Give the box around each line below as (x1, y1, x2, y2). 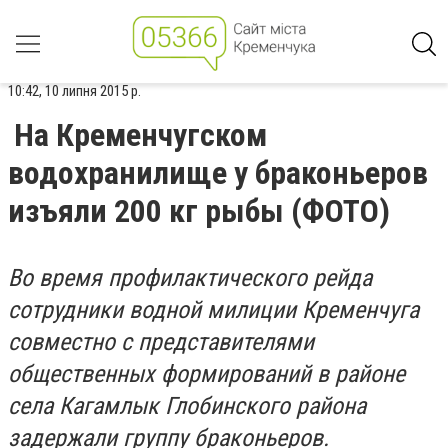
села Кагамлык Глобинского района (8, 392, 366, 420)
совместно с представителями (8, 328, 314, 356)
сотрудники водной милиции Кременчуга (8, 296, 419, 324)
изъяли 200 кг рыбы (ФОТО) (8, 192, 390, 230)
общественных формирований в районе (8, 360, 405, 388)
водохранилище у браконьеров (8, 154, 428, 192)
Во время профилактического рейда (8, 264, 372, 292)
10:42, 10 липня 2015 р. (8, 82, 141, 100)
